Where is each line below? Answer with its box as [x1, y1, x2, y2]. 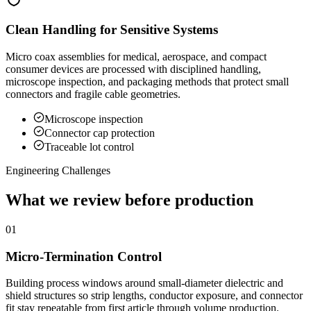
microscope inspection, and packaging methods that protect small [6, 76, 289, 88]
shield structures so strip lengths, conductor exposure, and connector [6, 289, 303, 302]
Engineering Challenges [6, 165, 110, 177]
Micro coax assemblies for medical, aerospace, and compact [6, 51, 267, 63]
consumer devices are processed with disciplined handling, [6, 63, 261, 76]
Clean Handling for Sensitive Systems [6, 22, 218, 37]
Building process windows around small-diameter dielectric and [6, 277, 283, 289]
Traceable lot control [44, 141, 134, 153]
